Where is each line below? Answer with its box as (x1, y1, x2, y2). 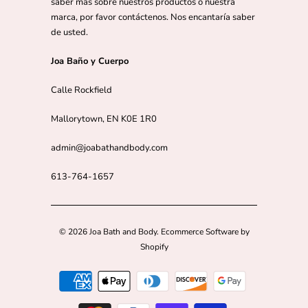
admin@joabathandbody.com (51, 142, 168, 154)
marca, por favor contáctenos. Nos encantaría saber (51, 11, 255, 23)
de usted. (51, 26, 88, 38)
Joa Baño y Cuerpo (51, 55, 129, 67)
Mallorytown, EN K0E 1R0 (51, 113, 157, 125)
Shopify (140, 241, 168, 252)
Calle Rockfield (51, 84, 112, 96)
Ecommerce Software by (160, 226, 250, 237)
